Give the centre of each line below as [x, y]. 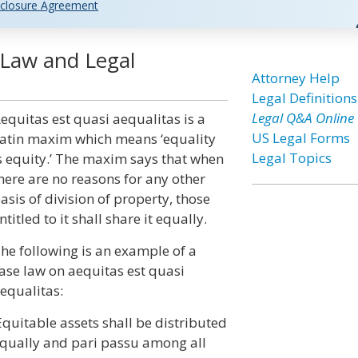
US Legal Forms [300, 138]
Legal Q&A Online [302, 118]
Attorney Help [295, 78]
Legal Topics [291, 158]
